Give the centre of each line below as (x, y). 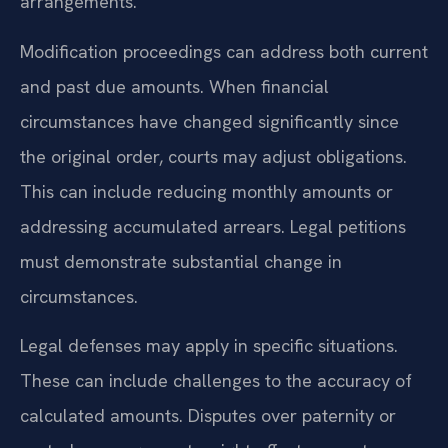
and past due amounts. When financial (174, 86)
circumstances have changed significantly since (209, 121)
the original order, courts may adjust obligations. (213, 156)
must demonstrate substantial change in (181, 261)
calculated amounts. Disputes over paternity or (208, 416)
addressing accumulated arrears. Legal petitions (213, 226)
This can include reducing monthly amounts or (206, 191)
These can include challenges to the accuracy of (216, 381)
